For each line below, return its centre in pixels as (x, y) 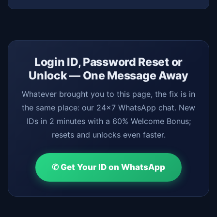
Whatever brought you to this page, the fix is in (108, 94)
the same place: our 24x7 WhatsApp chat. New (108, 108)
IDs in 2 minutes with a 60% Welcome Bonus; (108, 121)
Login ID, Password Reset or (108, 62)
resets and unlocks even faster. (108, 135)
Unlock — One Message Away (108, 76)
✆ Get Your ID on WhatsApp (108, 167)
